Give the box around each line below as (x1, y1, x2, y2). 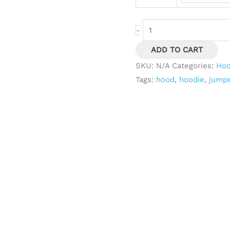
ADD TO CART (151, 45, 203, 54)
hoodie (179, 74, 204, 84)
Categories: (172, 61, 216, 70)
